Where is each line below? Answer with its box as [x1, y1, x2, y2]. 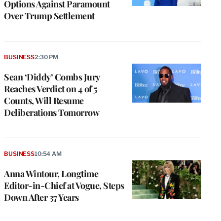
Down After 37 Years [4, 191, 79, 203]
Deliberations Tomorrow [4, 106, 99, 118]
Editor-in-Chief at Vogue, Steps [4, 179, 124, 191]
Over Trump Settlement [4, 9, 95, 22]
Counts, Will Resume [4, 94, 84, 107]
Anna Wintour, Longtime [4, 167, 98, 180]
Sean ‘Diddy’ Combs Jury [4, 71, 100, 83]
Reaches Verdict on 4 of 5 [4, 82, 97, 95]
